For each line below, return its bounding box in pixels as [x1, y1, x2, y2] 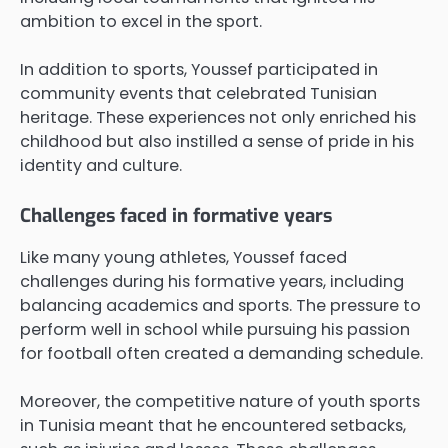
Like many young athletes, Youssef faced [20, 246, 347, 270]
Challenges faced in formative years [20, 203, 332, 229]
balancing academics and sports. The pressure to [20, 294, 421, 318]
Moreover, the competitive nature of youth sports [20, 390, 420, 414]
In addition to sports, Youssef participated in [20, 57, 378, 81]
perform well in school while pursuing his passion [20, 318, 410, 342]
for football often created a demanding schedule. [20, 342, 423, 366]
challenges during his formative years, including [20, 270, 404, 294]
